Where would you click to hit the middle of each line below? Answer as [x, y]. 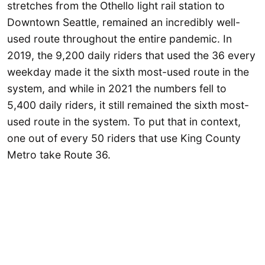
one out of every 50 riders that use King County [124, 138]
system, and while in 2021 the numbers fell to [117, 89]
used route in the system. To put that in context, [124, 122]
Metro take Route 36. [59, 155]
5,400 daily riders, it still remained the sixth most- [128, 105]
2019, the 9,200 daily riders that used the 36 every [131, 56]
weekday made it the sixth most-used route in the [128, 72]
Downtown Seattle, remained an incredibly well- [124, 22]
